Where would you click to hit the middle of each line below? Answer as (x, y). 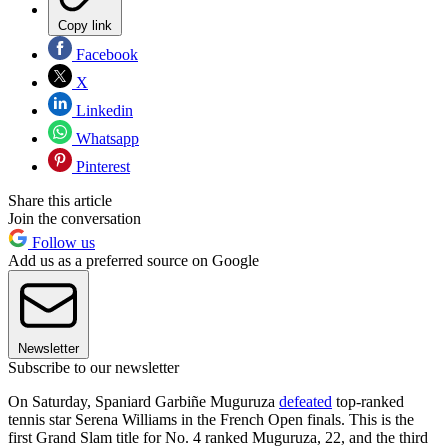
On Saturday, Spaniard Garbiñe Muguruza (143, 402)
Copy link (85, 26)
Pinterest (101, 167)
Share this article (60, 201)
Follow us (61, 243)
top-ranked (368, 402)
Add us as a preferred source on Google (133, 261)
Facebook (105, 55)
